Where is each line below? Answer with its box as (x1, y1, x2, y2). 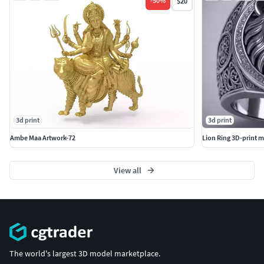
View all (113, 164, 141, 176)
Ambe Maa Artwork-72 (10, 133, 75, 142)
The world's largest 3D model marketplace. (9, 248, 160, 259)
